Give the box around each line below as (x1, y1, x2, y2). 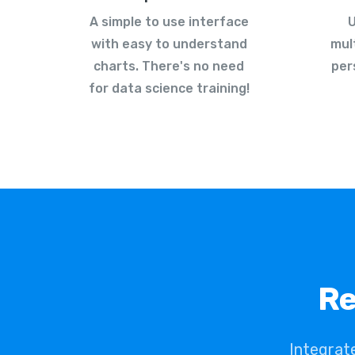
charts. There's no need (94, 59, 244, 74)
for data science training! (88, 81, 250, 97)
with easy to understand (90, 36, 247, 52)
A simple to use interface (89, 14, 249, 30)
